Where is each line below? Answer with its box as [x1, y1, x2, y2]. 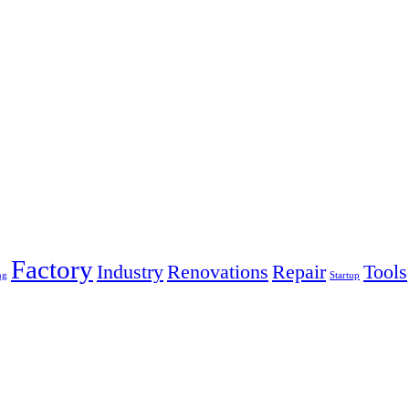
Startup [330, 269, 360, 280]
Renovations [167, 260, 268, 283]
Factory [11, 254, 93, 284]
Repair [272, 260, 326, 283]
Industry [97, 260, 163, 283]
